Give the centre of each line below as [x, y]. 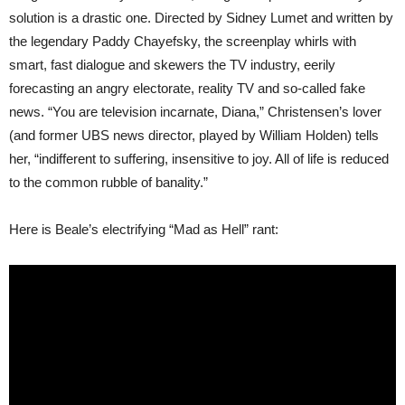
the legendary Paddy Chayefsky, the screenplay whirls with [183, 41]
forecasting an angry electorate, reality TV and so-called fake [187, 88]
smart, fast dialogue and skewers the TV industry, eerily [172, 64]
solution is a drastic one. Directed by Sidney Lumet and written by [201, 17]
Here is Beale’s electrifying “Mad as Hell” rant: [144, 229]
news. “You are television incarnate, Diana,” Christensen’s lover [195, 111]
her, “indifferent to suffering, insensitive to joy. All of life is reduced [199, 158]
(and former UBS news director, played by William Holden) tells [194, 135]
